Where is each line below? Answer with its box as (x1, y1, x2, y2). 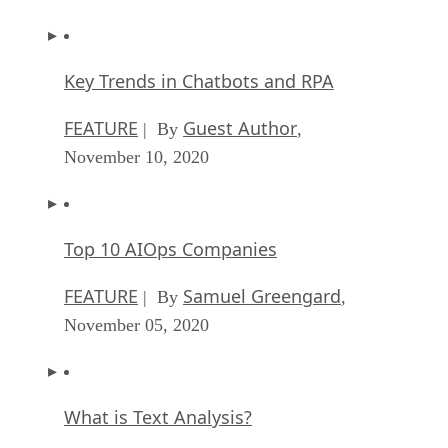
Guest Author (183, 115, 297, 140)
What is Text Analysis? (64, 404, 252, 429)
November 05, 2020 (64, 314, 209, 335)
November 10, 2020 (64, 146, 209, 167)
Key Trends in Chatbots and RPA (64, 68, 334, 93)
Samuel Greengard (183, 283, 341, 308)
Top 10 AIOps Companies (64, 236, 277, 261)
